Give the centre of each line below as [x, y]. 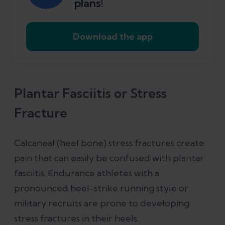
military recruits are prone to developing [102, 203]
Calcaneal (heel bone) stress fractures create [109, 143]
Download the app [113, 37]
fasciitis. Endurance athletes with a [87, 173]
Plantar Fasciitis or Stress [90, 93]
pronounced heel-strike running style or [101, 188]
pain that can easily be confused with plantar [109, 158]
